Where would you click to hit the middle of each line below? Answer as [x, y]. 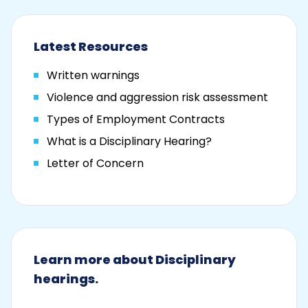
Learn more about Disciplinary [135, 259]
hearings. [66, 278]
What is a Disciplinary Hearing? [129, 141]
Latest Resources [91, 46]
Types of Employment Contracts [136, 119]
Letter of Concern [95, 163]
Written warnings [93, 75]
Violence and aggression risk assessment [157, 97]
